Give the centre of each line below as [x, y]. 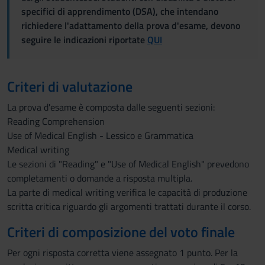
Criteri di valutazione [70, 86]
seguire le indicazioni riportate [84, 40]
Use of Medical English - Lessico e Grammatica [100, 135]
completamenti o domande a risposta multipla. [100, 178]
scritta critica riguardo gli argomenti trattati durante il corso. [129, 206]
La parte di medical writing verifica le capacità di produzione [127, 192]
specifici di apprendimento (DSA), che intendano [120, 11]
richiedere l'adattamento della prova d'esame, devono [131, 25]
